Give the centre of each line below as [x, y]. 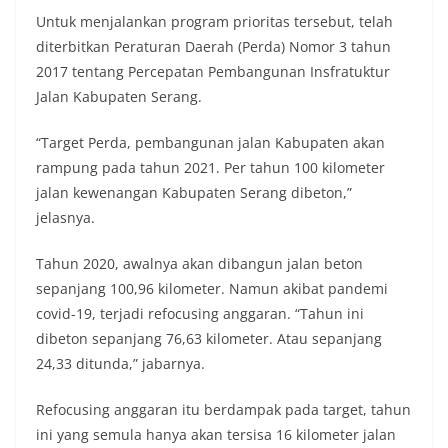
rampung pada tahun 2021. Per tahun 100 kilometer [210, 167]
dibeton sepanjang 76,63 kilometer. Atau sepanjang [209, 338]
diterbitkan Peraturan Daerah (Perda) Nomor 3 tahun [213, 46]
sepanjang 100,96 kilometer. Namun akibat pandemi [212, 288]
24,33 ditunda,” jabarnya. [120, 363]
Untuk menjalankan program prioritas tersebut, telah [214, 21]
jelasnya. [65, 217]
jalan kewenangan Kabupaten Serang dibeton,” [194, 192]
